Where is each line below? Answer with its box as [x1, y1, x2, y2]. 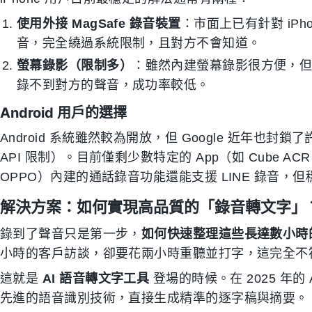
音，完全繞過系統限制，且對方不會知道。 [17, 36, 261, 50]
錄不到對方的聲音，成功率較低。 [17, 78, 210, 92]
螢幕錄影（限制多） [17, 58, 133, 72]
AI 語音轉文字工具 [42, 272, 150, 286]
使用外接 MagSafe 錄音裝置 [17, 17, 181, 31]
